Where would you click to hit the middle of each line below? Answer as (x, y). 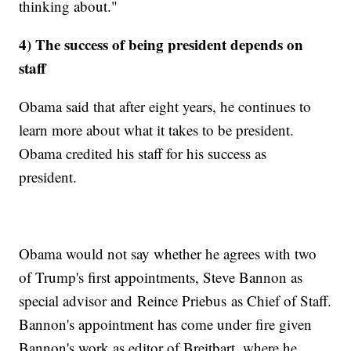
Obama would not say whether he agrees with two (168, 254)
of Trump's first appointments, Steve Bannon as (161, 277)
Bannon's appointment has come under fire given (166, 324)
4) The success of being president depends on (161, 45)
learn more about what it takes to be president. (157, 130)
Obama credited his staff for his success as (143, 154)
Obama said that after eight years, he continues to (165, 107)
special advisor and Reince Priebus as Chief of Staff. (175, 301)
